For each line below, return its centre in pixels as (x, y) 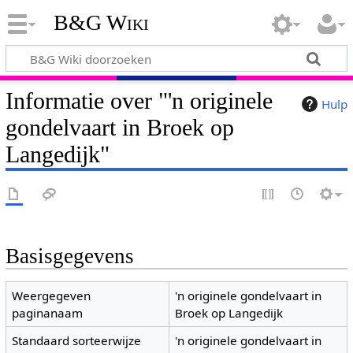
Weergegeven (52, 296)
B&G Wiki (101, 23)
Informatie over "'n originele (139, 100)
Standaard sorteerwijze (77, 341)
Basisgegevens (69, 256)
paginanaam (48, 313)
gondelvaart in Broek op (119, 127)
